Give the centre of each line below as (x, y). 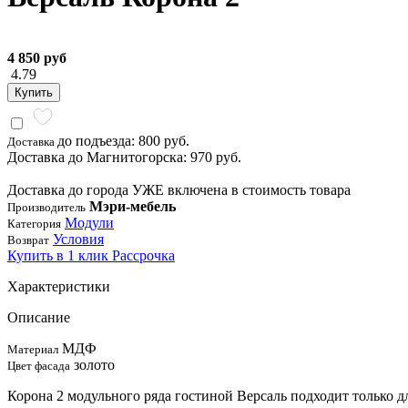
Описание (39, 317)
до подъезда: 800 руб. (123, 140)
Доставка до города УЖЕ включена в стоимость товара (179, 189)
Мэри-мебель (133, 206)
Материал (33, 349)
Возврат (28, 240)
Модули (89, 222)
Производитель (46, 207)
